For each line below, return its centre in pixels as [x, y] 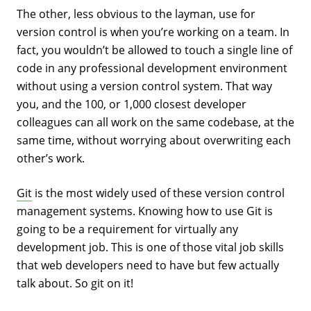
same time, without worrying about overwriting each [154, 140]
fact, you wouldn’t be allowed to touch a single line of [154, 50]
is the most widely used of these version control [158, 193]
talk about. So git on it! [75, 283]
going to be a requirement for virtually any [127, 229]
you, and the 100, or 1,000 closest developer [132, 104]
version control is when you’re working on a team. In [153, 32]
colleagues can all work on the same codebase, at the [155, 122]
